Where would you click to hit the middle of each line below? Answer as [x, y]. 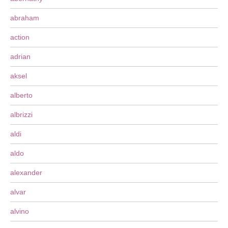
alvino [20, 211]
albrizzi [21, 115]
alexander [26, 173]
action [20, 37]
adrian [20, 56]
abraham [25, 18]
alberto [21, 95]
